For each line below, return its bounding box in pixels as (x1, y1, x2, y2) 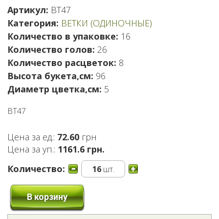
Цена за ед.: (7, 131, 57, 143)
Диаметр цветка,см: (7, 83, 102, 95)
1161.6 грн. (58, 143, 105, 155)
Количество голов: (7, 43, 95, 55)
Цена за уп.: (7, 143, 58, 155)
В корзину (27, 191, 67, 202)
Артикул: (7, 3, 51, 16)
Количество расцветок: (7, 56, 116, 68)
